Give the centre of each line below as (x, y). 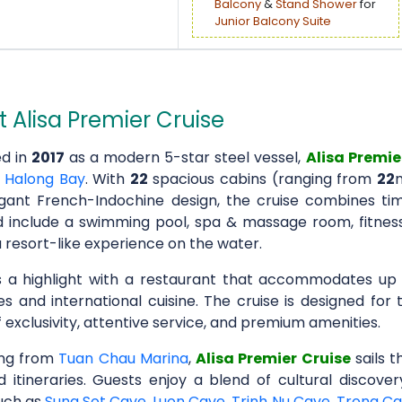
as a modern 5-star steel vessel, (185, 157)
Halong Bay (45, 179)
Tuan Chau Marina (123, 358)
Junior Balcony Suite (273, 21)
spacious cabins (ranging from (262, 179)
